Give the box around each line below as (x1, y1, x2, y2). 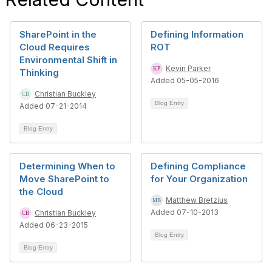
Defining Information (151, 29, 243, 40)
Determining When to (19, 160, 115, 172)
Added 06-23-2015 (19, 220, 88, 229)
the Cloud (19, 186, 63, 197)
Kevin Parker (166, 64, 211, 73)
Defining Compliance (151, 160, 246, 172)
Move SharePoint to (19, 173, 109, 185)
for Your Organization (151, 173, 248, 185)
